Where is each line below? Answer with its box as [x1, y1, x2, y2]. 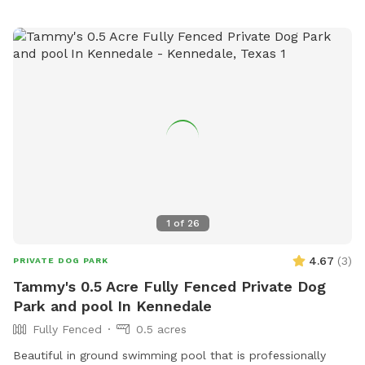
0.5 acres [136, 323, 187, 336]
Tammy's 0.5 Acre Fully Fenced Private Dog [13, 278, 326, 296]
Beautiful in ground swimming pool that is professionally [13, 349, 326, 363]
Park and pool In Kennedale [13, 297, 212, 315]
